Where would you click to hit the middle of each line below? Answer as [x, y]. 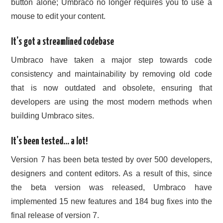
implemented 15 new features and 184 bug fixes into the [111, 202]
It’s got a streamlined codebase [63, 42]
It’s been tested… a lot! [50, 141]
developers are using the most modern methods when [111, 102]
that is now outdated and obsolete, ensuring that [111, 88]
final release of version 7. [55, 216]
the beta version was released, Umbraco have [111, 188]
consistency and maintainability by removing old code [111, 74]
